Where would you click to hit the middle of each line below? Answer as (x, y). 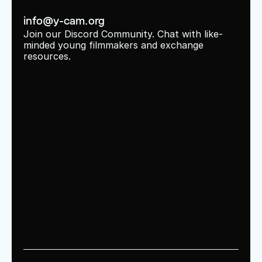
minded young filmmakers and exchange (113, 45)
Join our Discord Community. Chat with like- (123, 34)
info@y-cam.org (64, 20)
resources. (47, 56)
